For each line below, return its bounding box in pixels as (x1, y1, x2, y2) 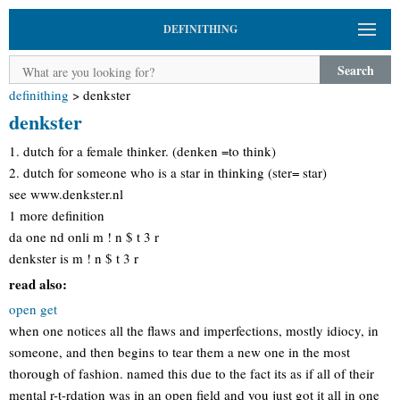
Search (337, 60, 374, 79)
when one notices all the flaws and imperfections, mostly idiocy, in (9, 321, 379, 339)
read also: (9, 273, 67, 294)
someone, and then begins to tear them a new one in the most (9, 343, 350, 361)
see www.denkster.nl (9, 185, 123, 203)
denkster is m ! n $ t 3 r (9, 249, 138, 267)
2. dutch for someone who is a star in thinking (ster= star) (9, 163, 327, 181)
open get (9, 300, 57, 318)
